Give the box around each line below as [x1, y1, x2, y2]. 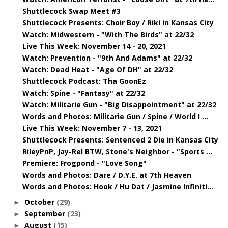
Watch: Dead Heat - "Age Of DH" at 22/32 [22, 65, 173, 74]
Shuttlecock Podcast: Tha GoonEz [22, 76, 146, 86]
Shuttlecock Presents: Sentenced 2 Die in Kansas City [22, 135, 218, 145]
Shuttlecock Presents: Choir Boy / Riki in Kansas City [22, 18, 214, 27]
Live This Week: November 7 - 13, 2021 [22, 123, 162, 133]
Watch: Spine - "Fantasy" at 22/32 [22, 88, 145, 98]
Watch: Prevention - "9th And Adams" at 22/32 [22, 53, 192, 63]
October [24, 197, 56, 207]
